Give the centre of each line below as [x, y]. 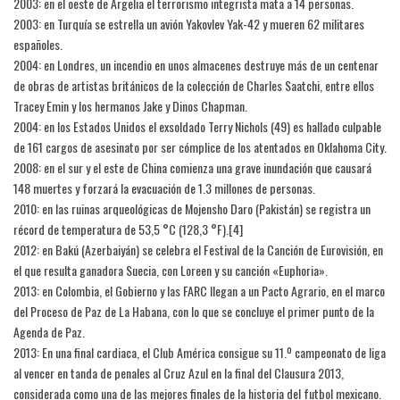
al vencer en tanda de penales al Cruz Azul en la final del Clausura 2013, [179, 373]
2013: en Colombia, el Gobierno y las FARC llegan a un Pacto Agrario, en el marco [199, 291]
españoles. [38, 45]
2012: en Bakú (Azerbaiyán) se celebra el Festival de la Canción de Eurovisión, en [198, 250]
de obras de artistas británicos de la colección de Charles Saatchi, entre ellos [194, 86]
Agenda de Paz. [49, 332]
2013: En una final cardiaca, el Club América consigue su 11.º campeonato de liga [200, 353]
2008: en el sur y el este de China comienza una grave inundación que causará [192, 168]
